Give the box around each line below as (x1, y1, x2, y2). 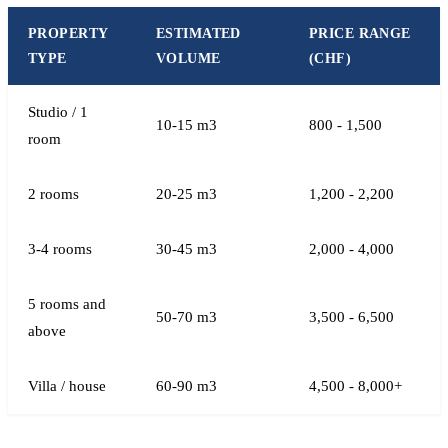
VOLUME (156, 51, 221, 66)
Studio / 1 (28, 104, 88, 120)
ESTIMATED (156, 26, 241, 41)
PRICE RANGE (309, 26, 411, 41)
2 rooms (28, 186, 79, 202)
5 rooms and (28, 296, 106, 312)
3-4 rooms (28, 241, 92, 257)
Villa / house (28, 378, 106, 394)
